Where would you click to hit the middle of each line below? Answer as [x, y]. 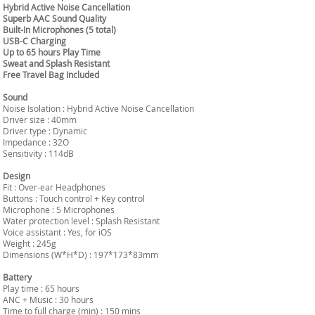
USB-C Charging [34, 41]
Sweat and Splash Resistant [56, 63]
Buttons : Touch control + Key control [74, 198]
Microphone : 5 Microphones [59, 210]
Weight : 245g [30, 243]
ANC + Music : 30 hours [48, 300]
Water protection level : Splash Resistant [81, 221]
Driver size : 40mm [40, 120]
